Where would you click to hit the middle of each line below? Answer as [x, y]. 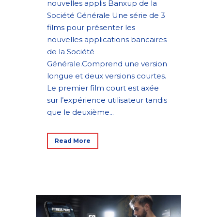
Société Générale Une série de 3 [106, 15]
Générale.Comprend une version [107, 64]
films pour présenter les [91, 27]
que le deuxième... [80, 112]
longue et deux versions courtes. [107, 76]
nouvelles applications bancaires [107, 39]
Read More [73, 141]
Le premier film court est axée [103, 88]
